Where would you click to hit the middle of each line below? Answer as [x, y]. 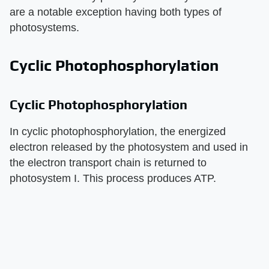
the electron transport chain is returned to [108, 162]
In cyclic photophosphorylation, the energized [118, 131]
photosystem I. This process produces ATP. [113, 178]
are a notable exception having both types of [116, 12]
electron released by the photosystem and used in [129, 147]
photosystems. [44, 27]
